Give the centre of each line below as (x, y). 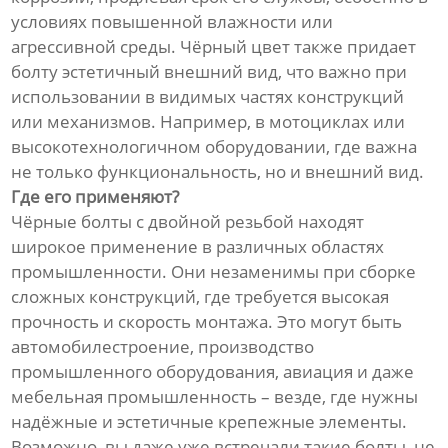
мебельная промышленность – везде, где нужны (215, 397)
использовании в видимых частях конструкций (208, 97)
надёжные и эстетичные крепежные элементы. (209, 422)
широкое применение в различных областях (198, 247)
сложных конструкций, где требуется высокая (200, 297)
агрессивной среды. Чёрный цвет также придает (214, 47)
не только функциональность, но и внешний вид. (218, 172)
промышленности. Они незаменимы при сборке (214, 272)
